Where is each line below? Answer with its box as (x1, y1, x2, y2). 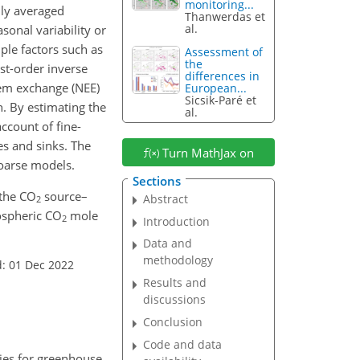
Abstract (143, 190, 189, 207)
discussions (143, 292, 207, 308)
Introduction (143, 213, 211, 229)
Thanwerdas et (185, 9, 266, 25)
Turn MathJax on (158, 144, 254, 161)
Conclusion (143, 314, 203, 330)
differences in (185, 68, 260, 84)
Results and (143, 275, 207, 291)
